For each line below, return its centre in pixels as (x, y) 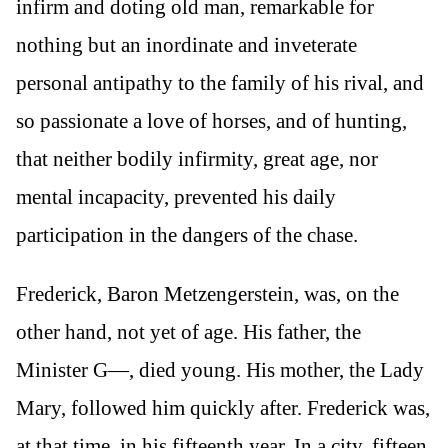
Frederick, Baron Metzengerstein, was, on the (207, 293)
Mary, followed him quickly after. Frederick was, (223, 407)
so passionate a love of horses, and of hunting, (211, 120)
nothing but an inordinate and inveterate (186, 44)
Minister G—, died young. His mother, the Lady (220, 369)
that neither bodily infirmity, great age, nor (197, 158)
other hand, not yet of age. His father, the (188, 331)
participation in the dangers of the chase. (187, 234)
